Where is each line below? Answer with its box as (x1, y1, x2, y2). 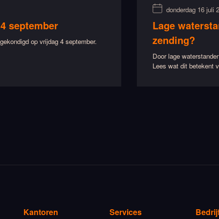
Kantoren (23, 206, 58, 218)
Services (109, 206, 142, 218)
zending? (153, 33, 195, 47)
